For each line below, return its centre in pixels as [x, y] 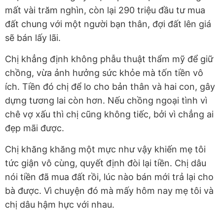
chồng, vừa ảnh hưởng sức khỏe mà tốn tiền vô [104, 73]
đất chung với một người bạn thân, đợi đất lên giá [108, 24]
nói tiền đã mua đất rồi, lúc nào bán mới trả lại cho [109, 177]
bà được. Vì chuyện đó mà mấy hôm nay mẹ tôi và [109, 191]
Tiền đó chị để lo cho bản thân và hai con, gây [119, 87]
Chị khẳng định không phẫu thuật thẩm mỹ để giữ [109, 59]
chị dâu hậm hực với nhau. [60, 205]
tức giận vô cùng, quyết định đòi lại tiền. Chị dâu [106, 163]
